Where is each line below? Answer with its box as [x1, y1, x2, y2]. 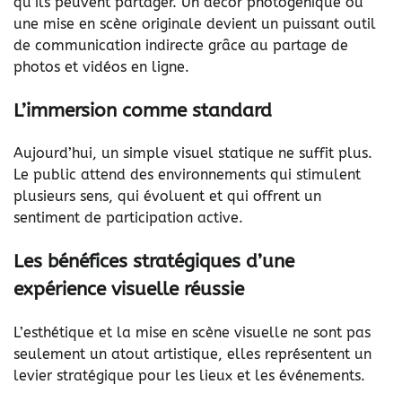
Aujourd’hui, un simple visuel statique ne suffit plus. [13, 144, 372, 162]
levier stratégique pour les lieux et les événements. [13, 367, 365, 385]
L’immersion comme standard [13, 99, 272, 121]
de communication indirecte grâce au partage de [13, 36, 348, 54]
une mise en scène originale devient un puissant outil [13, 14, 376, 32]
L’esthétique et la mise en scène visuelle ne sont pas [13, 324, 371, 342]
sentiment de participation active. [13, 209, 243, 227]
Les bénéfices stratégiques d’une [13, 250, 294, 273]
